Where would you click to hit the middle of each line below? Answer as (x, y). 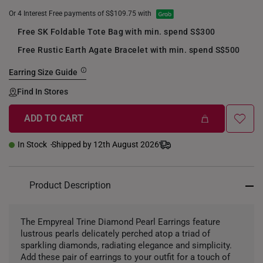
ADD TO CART (54, 118)
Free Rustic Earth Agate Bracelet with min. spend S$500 (129, 50)
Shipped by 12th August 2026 (105, 144)
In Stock (32, 144)
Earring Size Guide (43, 72)
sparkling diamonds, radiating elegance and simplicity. (126, 245)
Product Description (70, 185)
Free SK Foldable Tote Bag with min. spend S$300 (117, 32)
